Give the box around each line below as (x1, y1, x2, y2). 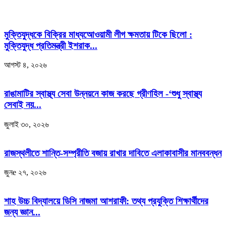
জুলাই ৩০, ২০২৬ (4, 120, 49, 129)
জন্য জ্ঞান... (4, 207, 40, 218)
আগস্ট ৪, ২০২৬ (4, 61, 47, 70)
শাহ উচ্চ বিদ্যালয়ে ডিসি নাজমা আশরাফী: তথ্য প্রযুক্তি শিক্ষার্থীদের (4, 196, 208, 207)
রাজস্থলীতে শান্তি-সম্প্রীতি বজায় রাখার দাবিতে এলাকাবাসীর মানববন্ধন (4, 147, 221, 158)
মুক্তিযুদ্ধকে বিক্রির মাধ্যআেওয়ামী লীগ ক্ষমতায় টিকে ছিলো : (4, 29, 192, 40)
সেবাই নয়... (4, 99, 41, 110)
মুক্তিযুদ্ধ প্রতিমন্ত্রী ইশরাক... (4, 40, 97, 51)
